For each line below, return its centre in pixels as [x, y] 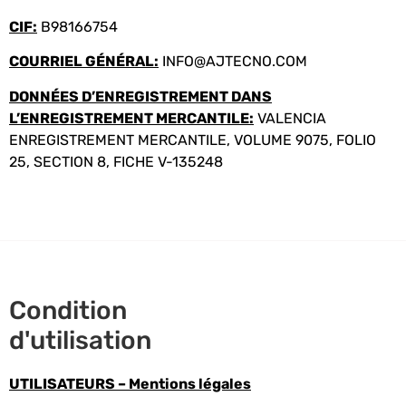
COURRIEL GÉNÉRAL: [84, 62]
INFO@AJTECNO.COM [235, 62]
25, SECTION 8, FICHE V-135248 [116, 161]
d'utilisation [80, 341]
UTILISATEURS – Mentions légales [130, 384]
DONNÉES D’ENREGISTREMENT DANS [140, 96]
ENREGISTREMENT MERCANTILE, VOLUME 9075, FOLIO [193, 140]
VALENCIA [290, 118]
